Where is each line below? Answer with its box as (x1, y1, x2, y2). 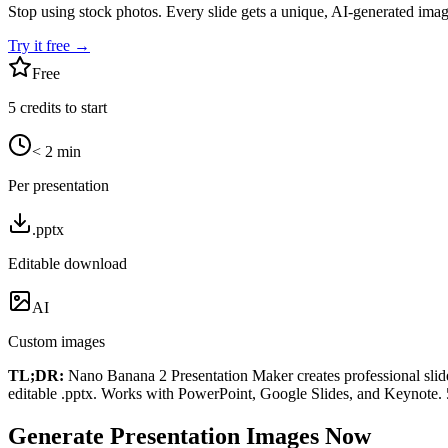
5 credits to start (8, 98, 107, 116)
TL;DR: (8, 366, 64, 384)
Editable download (8, 254, 127, 272)
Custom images (8, 332, 105, 350)
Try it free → (8, 36, 90, 54)
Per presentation (8, 176, 109, 194)
